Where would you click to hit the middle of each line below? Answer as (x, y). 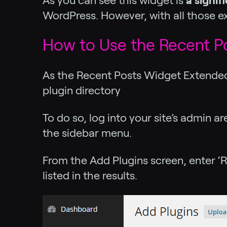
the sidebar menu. (87, 133)
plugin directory (82, 90)
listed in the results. (90, 175)
